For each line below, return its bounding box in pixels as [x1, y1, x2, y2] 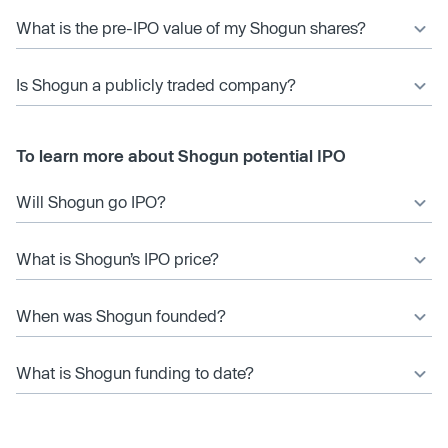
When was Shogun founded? [16, 305, 226, 325]
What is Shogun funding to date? [16, 362, 254, 382]
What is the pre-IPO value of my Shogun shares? [16, 17, 366, 37]
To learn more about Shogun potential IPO [16, 145, 346, 165]
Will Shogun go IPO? [16, 191, 166, 211]
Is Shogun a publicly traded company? [16, 74, 296, 94]
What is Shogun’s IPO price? [16, 248, 219, 268]
